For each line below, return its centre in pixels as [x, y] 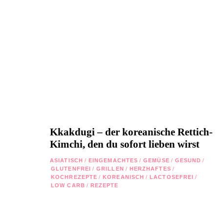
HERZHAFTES [150, 168]
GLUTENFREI [71, 168]
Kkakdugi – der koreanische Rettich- [131, 132]
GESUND [188, 160]
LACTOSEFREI [172, 177]
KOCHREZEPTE [74, 177]
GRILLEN [110, 168]
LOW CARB [68, 185]
